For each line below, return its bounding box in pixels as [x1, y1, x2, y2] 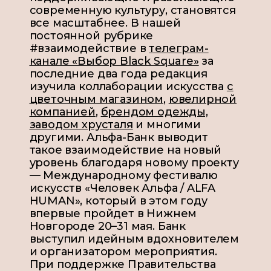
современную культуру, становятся [29, 4, 236, 18]
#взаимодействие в [29, 42, 149, 56]
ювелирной [168, 93, 237, 106]
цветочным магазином [29, 93, 164, 106]
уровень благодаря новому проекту [29, 156, 239, 170]
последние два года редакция [29, 67, 207, 81]
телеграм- [149, 42, 209, 56]
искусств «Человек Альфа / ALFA [29, 181, 216, 195]
